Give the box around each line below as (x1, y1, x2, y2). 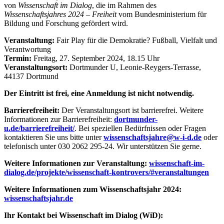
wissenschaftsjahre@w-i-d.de (103, 133, 201, 142)
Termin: (4, 54, 31, 63)
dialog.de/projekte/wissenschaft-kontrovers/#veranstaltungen (4, 168, 209, 177)
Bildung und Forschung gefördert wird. (4, 19, 128, 28)
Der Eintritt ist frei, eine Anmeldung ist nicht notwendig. (4, 89, 194, 98)
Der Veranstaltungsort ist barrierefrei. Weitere (61, 106, 203, 115)
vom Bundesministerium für (116, 10, 206, 19)
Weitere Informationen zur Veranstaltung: (4, 159, 149, 168)
